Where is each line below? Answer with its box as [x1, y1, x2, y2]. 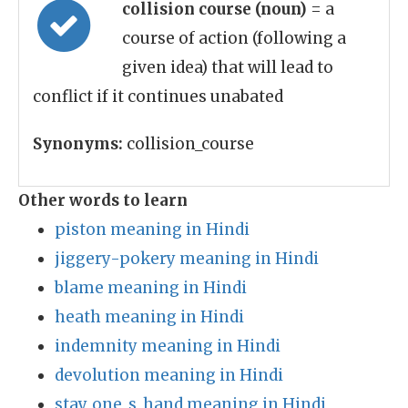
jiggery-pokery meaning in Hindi [55, 249, 319, 269]
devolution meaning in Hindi [55, 365, 283, 385]
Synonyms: [33, 134, 123, 154]
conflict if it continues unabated [33, 87, 283, 107]
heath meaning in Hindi [55, 307, 244, 327]
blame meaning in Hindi [55, 278, 247, 298]
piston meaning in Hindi [55, 219, 250, 240]
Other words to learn [18, 190, 188, 210]
